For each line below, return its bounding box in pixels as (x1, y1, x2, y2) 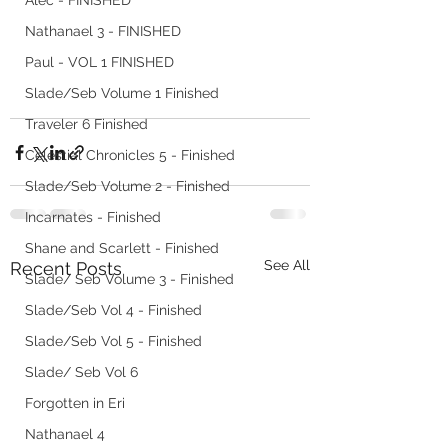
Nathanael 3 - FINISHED (25, 23, 181, 39)
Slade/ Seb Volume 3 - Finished (25, 271, 234, 287)
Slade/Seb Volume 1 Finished (25, 85, 219, 101)
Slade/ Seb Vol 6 (25, 364, 138, 380)
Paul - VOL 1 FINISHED (25, 54, 174, 70)
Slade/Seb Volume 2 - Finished (25, 178, 230, 194)
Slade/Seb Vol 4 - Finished (25, 302, 202, 318)
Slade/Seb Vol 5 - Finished (25, 333, 202, 349)
